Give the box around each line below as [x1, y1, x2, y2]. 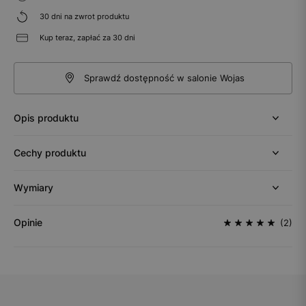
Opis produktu [14, 111, 79, 124]
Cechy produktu [14, 146, 86, 158]
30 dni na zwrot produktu [38, 11, 129, 21]
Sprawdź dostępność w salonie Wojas [83, 72, 245, 83]
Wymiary [14, 181, 53, 193]
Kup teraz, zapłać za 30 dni [38, 32, 135, 42]
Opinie [14, 216, 42, 228]
